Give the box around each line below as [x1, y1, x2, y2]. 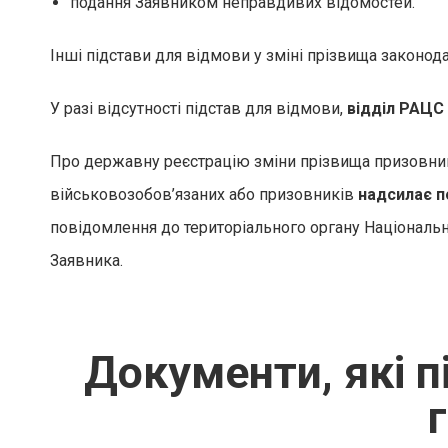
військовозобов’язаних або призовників [50, 185, 358, 204]
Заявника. [50, 251, 123, 270]
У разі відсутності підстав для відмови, [50, 99, 347, 118]
